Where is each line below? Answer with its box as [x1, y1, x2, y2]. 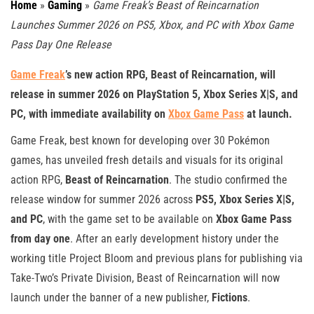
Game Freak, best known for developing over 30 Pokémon [11, 133, 270, 147]
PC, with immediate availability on [11, 107, 168, 121]
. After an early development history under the [70, 231, 279, 245]
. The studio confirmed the [169, 172, 287, 186]
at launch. [244, 107, 292, 121]
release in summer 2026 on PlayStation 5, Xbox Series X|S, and [11, 87, 298, 101]
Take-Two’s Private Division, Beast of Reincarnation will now [11, 271, 280, 285]
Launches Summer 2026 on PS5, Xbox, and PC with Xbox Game [11, 18, 294, 32]
